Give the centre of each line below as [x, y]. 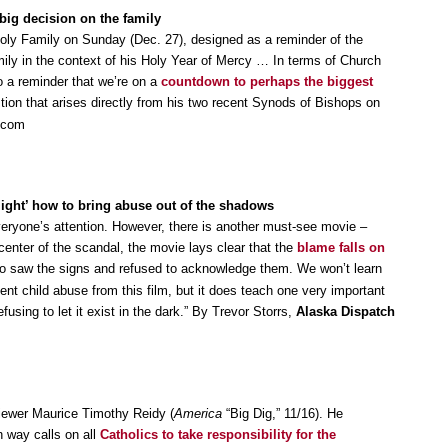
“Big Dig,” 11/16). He [284, 413]
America [200, 413]
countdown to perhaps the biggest [267, 81]
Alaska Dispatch [345, 311]
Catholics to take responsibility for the [218, 434]
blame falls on [341, 247]
